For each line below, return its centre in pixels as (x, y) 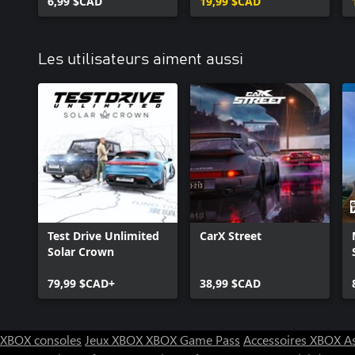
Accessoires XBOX (294, 339)
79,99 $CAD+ (81, 283)
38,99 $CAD (230, 283)
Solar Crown (81, 251)
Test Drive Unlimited (103, 235)
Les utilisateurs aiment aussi (141, 59)
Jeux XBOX (115, 339)
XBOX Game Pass (193, 339)
